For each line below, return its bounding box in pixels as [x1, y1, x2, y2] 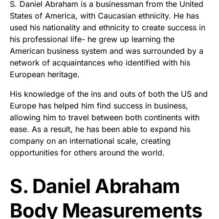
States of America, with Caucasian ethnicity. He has [10, 10, 199, 21]
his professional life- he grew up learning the [10, 34, 175, 44]
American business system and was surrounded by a [10, 45, 203, 56]
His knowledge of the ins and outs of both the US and [10, 88, 208, 99]
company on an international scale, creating [10, 135, 171, 146]
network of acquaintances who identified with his [10, 57, 190, 67]
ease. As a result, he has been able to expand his [10, 124, 190, 134]
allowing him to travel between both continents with [10, 112, 199, 122]
